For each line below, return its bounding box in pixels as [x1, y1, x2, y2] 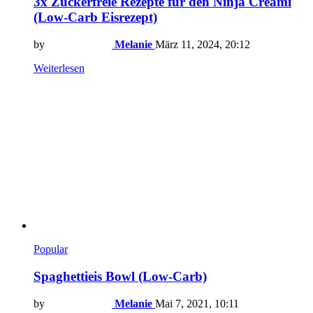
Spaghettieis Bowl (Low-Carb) [34, 268, 207, 284]
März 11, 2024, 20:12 [155, 38, 250, 51]
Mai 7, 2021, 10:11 [155, 297, 239, 310]
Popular [34, 243, 68, 256]
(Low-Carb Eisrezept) [34, 10, 157, 25]
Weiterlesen [34, 62, 85, 75]
